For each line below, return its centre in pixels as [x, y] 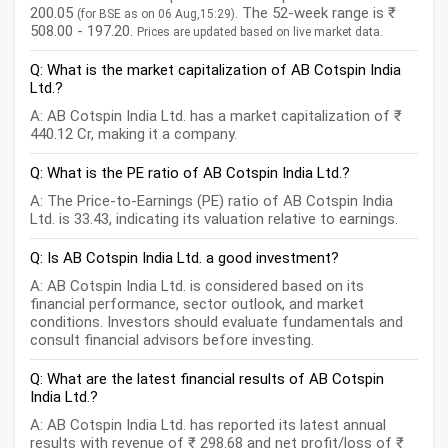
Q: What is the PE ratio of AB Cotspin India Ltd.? [190, 173]
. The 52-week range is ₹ [315, 13]
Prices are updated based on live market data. [260, 32]
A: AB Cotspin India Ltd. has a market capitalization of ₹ [216, 116]
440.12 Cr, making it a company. [133, 134]
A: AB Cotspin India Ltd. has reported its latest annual [208, 425]
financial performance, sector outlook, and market [197, 304]
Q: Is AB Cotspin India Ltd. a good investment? [184, 258]
